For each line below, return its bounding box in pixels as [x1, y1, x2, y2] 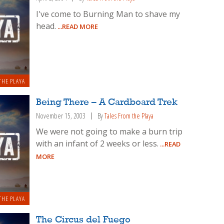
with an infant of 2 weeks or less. [36, 138, 159, 149]
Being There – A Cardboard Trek [36, 97, 178, 107]
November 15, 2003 [36, 110, 86, 120]
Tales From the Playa [104, 110, 154, 120]
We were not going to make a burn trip [36, 126, 183, 137]
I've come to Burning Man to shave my [36, 8, 180, 19]
